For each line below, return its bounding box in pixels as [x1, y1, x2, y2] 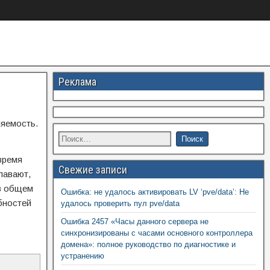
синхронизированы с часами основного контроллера [60, 228, 253, 237]
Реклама [58, 75, 96, 88]
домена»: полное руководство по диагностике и [60, 240, 236, 249]
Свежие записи [58, 163, 127, 176]
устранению [60, 251, 104, 260]
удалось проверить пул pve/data [60, 199, 180, 208]
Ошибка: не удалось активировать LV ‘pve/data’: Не [60, 187, 249, 196]
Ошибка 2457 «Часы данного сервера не [60, 217, 209, 226]
